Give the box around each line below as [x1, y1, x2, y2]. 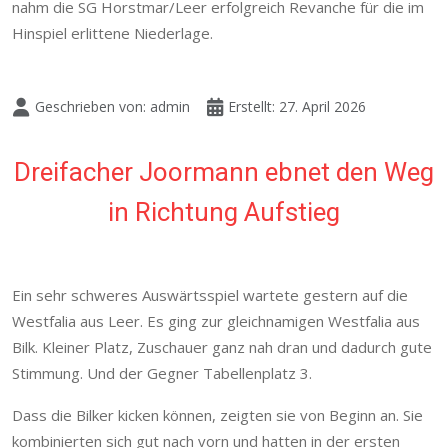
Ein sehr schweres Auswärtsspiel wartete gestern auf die [12, 285, 408, 306]
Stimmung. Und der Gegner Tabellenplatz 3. [12, 363, 312, 384]
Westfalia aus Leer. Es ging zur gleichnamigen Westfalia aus [12, 311, 420, 332]
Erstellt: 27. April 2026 [228, 97, 367, 117]
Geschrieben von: [30, 97, 150, 117]
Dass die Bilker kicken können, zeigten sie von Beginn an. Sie [12, 405, 423, 426]
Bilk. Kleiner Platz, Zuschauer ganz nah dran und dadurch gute [12, 337, 432, 358]
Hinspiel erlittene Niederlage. [12, 23, 213, 44]
